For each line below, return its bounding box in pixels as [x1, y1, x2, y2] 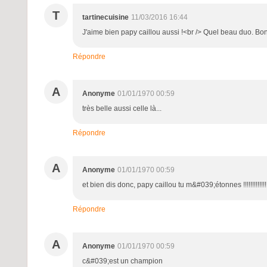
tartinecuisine [82, 13, 129, 21]
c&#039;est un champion [82, 256, 163, 265]
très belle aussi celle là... [82, 104, 162, 113]
